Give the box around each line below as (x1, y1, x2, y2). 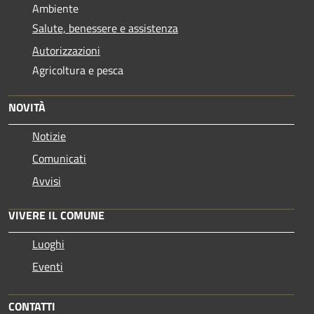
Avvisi (32, 172, 61, 189)
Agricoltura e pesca (32, 61, 123, 78)
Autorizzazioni (32, 41, 100, 59)
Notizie (32, 127, 66, 144)
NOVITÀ (8, 98, 46, 116)
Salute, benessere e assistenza (32, 19, 178, 36)
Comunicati (32, 149, 86, 167)
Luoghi (32, 235, 64, 252)
